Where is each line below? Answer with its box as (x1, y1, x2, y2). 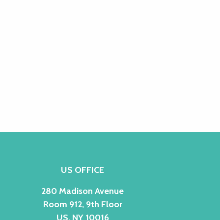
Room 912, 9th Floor (43, 198, 122, 210)
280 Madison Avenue (41, 185, 124, 196)
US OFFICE (61, 164, 104, 175)
